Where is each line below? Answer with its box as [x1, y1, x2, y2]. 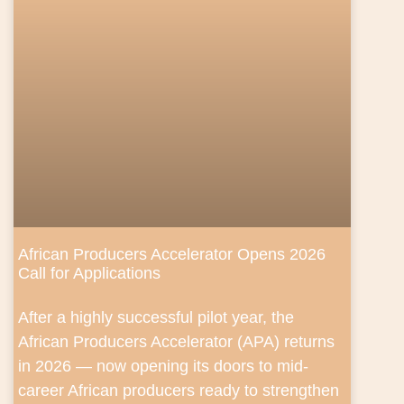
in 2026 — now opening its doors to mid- [18, 357, 308, 376]
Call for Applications [18, 264, 161, 283]
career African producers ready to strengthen [18, 381, 339, 400]
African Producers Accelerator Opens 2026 [18, 245, 326, 264]
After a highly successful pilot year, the [18, 308, 294, 327]
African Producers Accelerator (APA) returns [18, 333, 335, 352]
